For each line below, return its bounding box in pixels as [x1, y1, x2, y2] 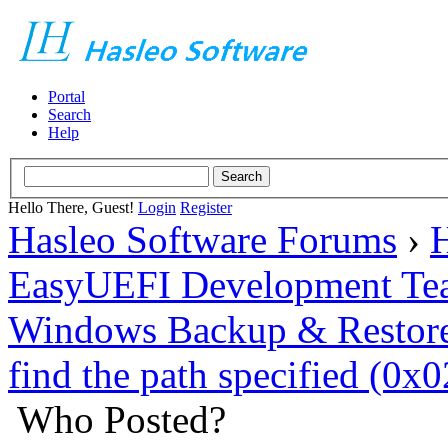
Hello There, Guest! [8, 198, 138, 216]
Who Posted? [17, 397, 226, 441]
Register [180, 198, 232, 216]
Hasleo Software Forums [8, 217, 397, 261]
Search [48, 106, 91, 123]
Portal [48, 88, 85, 105]
